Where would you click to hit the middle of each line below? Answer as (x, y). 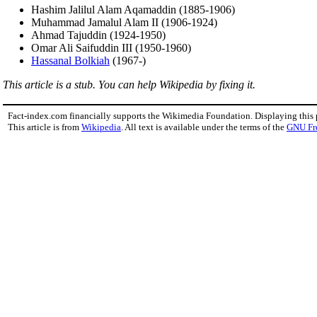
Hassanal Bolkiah (70, 60)
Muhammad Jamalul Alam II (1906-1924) (124, 22)
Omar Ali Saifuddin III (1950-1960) (111, 47)
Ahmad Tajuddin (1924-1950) (98, 35)
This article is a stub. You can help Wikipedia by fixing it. (129, 84)
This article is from (45, 127)
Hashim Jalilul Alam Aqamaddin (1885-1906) (133, 9)
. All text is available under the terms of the (204, 127)
